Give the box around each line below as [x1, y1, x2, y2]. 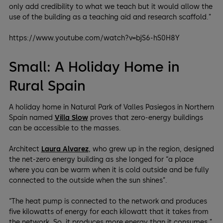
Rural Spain [8, 77, 85, 95]
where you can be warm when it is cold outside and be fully [8, 166, 209, 175]
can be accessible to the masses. [8, 124, 121, 133]
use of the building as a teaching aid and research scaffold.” [8, 13, 211, 22]
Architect [8, 145, 41, 154]
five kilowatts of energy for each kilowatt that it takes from [8, 208, 209, 217]
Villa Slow [54, 113, 88, 122]
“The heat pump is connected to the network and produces [8, 197, 207, 206]
